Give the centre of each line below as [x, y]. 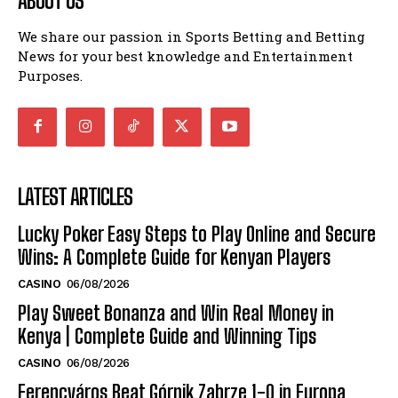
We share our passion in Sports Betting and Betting [191, 36]
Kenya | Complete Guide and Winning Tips [167, 337]
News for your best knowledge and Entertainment [185, 56]
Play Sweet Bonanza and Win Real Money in [176, 314]
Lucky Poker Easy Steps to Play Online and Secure [197, 235]
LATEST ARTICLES [75, 197]
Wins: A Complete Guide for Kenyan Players [174, 258]
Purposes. [50, 75]
